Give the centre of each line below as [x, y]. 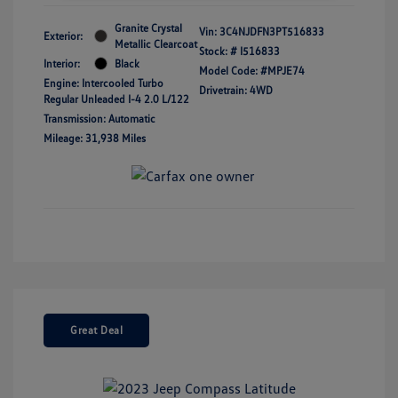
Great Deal [96, 330]
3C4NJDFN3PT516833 [272, 31]
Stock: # [218, 51]
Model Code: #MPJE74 [252, 70]
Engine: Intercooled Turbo [103, 83]
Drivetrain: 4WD [236, 90]
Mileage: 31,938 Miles [95, 138]
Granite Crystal [148, 28]
